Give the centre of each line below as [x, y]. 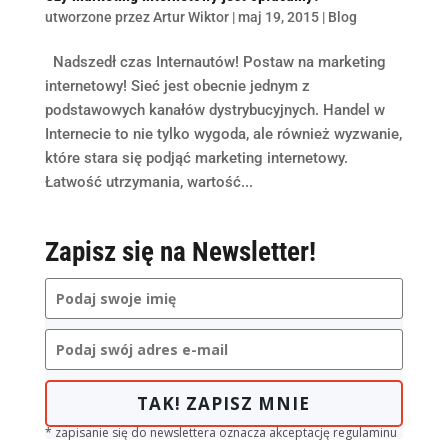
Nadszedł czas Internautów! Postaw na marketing [215, 61]
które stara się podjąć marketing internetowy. [196, 157]
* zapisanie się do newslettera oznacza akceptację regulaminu [220, 432]
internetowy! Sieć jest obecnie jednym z [177, 85]
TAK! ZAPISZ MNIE [224, 403]
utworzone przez [98, 16]
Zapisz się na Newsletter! [180, 251]
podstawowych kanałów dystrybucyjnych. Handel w [214, 109]
